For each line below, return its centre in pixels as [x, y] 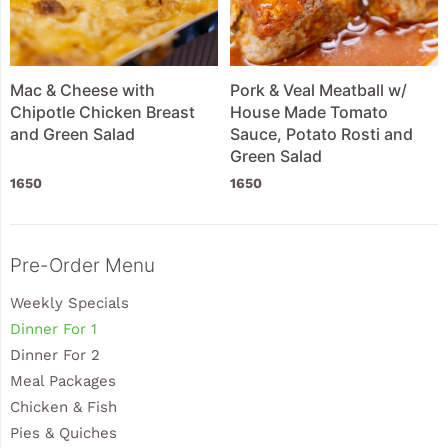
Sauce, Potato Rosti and [322, 133]
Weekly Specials [69, 303]
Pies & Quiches [63, 433]
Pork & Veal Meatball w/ [319, 89]
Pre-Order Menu [82, 266]
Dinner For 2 [55, 355]
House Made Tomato [309, 111]
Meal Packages [63, 381]
